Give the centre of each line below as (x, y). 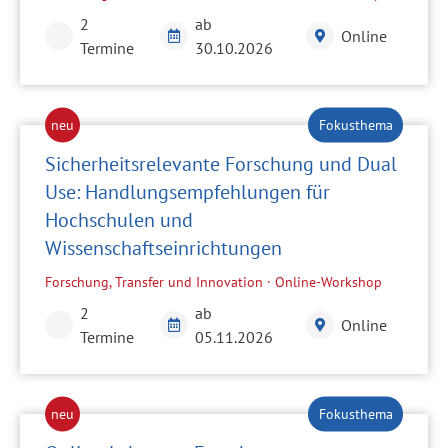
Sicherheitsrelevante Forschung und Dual (221, 163)
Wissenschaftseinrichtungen (163, 247)
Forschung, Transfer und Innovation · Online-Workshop (213, 282)
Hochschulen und (119, 219)
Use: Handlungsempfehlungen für (187, 191)
